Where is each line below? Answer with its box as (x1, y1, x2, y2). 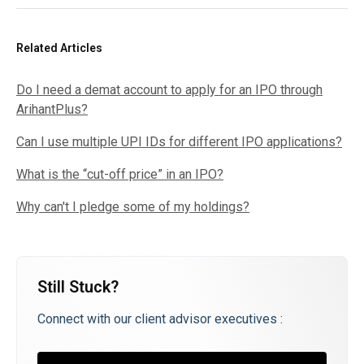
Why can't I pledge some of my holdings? (16, 199, 249, 214)
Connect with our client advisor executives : (37, 311, 283, 327)
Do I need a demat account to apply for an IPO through (16, 82, 323, 97)
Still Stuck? (37, 277, 119, 297)
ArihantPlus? (16, 102, 88, 117)
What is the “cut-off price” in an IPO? (16, 167, 223, 182)
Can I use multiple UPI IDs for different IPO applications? (16, 134, 342, 149)
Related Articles (16, 41, 102, 54)
